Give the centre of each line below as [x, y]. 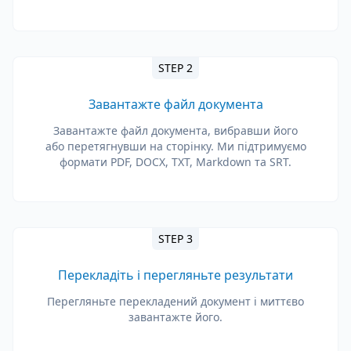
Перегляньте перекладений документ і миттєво [175, 301]
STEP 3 [175, 239]
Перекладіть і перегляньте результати [175, 275]
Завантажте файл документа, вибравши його [175, 130]
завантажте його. [175, 317]
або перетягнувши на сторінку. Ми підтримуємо [175, 146]
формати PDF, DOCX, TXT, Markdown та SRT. [175, 162]
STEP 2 [175, 68]
